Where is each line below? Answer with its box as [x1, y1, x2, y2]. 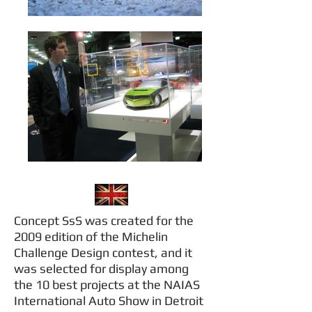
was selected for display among [14, 261, 189, 276]
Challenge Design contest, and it [14, 245, 192, 260]
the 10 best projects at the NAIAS [14, 277, 200, 292]
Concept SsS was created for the [14, 213, 194, 228]
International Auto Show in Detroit [14, 293, 203, 308]
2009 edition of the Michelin [14, 229, 168, 244]
